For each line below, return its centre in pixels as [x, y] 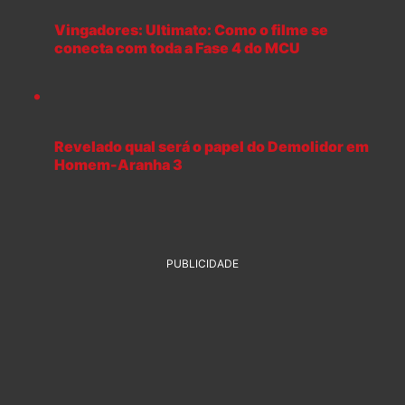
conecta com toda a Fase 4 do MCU [177, 48]
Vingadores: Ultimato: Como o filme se [191, 30]
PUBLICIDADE [202, 264]
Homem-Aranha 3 [118, 165]
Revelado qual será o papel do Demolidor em [212, 147]
